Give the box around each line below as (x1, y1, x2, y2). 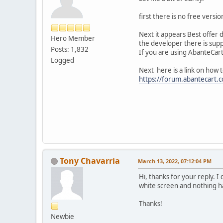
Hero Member (51, 33, 95, 43)
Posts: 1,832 (51, 44, 89, 54)
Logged (51, 55, 74, 65)
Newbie (51, 212, 74, 221)
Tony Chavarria (60, 155, 120, 166)
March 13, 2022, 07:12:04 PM (138, 157, 212, 165)
